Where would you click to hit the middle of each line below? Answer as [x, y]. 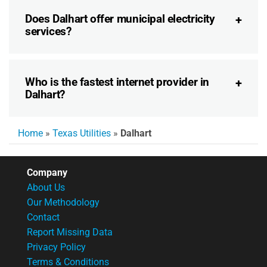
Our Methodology [63, 202]
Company [47, 172]
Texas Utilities [82, 133]
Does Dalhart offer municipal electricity [120, 18]
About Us [46, 187]
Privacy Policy [56, 247]
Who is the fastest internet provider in [117, 82]
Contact [43, 217]
